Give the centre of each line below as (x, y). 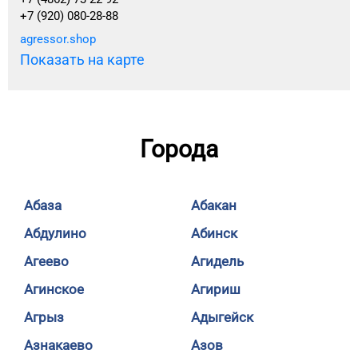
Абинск (214, 233)
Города (179, 149)
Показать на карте (82, 60)
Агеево (46, 261)
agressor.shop (58, 39)
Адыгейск (222, 317)
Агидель (217, 261)
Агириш (216, 289)
